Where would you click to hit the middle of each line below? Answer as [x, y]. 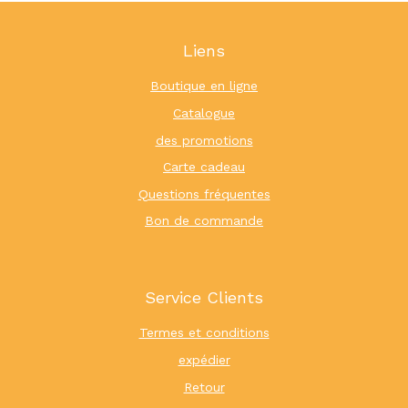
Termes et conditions [204, 333]
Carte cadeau [204, 167]
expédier [204, 360]
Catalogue [204, 112]
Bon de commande [204, 221]
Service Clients [204, 298]
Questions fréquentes [204, 194]
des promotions [204, 140]
